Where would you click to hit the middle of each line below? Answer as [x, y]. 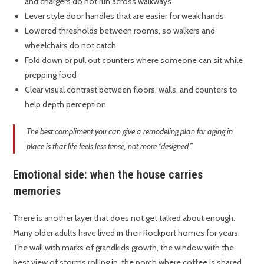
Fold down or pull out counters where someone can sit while [134, 60]
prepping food [51, 75]
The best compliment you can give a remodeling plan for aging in [130, 131]
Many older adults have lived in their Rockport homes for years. [127, 232]
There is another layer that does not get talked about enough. [124, 218]
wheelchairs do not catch [71, 45]
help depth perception [66, 104]
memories [37, 191]
